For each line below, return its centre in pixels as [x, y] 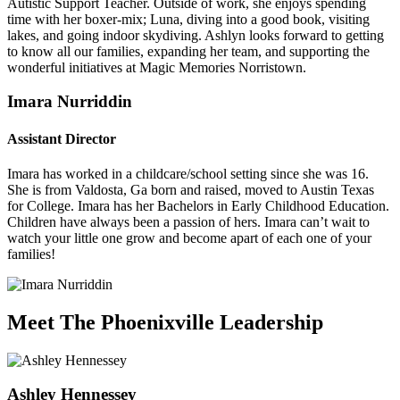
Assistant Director [62, 138]
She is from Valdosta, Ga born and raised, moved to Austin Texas [191, 189]
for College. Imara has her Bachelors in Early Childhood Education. [198, 205]
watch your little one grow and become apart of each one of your [189, 237]
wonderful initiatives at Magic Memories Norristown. [157, 67]
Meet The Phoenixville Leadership [165, 322]
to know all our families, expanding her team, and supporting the [188, 51]
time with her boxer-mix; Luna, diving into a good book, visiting [188, 19]
